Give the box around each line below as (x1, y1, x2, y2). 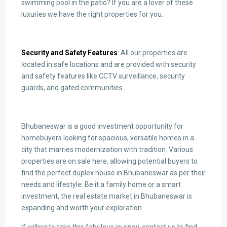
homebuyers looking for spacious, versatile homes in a (21, 133, 194, 142)
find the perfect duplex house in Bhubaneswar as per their (21, 168, 206, 177)
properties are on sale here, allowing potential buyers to (21, 157, 198, 165)
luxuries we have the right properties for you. (21, 10, 165, 18)
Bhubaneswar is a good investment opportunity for (21, 122, 183, 130)
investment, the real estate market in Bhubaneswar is (21, 192, 192, 200)
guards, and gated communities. (21, 83, 126, 92)
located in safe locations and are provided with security (21, 60, 196, 68)
